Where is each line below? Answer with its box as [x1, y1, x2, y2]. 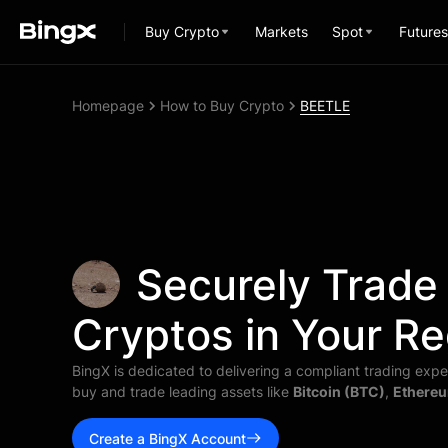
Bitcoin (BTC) [293, 383, 385, 400]
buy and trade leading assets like [72, 383, 293, 400]
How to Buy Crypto [160, 97, 284, 114]
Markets [255, 23, 308, 40]
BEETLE [300, 97, 350, 114]
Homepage [72, 97, 144, 114]
